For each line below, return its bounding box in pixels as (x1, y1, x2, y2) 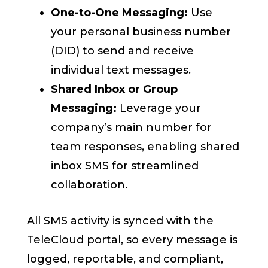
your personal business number (51, 25, 232, 39)
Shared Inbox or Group (51, 83, 178, 96)
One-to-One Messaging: (51, 6, 188, 20)
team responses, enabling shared (51, 140, 240, 154)
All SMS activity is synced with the (27, 214, 214, 228)
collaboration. (51, 178, 128, 192)
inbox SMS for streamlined (51, 159, 199, 173)
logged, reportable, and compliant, (27, 252, 224, 266)
